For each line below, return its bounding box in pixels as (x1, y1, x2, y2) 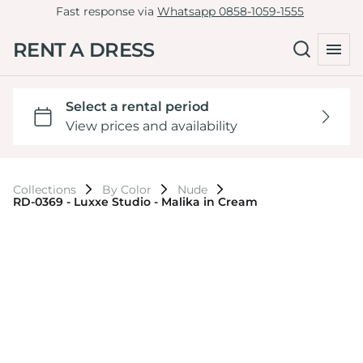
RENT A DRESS (13, 37, 155, 62)
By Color (102, 182, 152, 197)
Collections (13, 182, 76, 197)
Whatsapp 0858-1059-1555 (157, 4, 304, 19)
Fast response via (56, 4, 157, 19)
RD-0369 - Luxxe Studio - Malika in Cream (13, 194, 258, 209)
